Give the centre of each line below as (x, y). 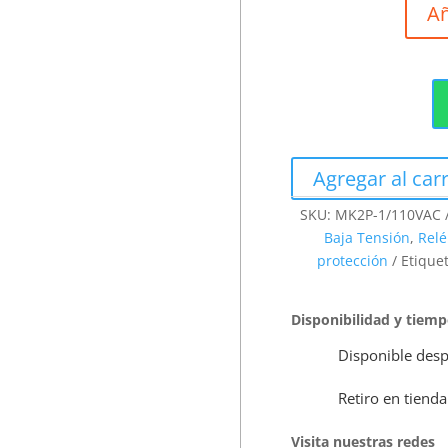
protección (353, 260)
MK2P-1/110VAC (388, 214)
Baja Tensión (367, 237)
